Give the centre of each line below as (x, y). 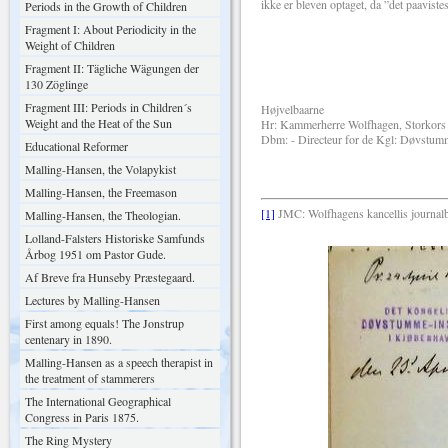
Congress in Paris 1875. (82, 417)
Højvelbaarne (292, 109)
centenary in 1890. (68, 339)
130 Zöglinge (56, 84)
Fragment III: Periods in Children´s (108, 107)
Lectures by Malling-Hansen (92, 300)
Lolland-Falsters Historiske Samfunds (115, 238)
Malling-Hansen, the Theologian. (103, 215)
